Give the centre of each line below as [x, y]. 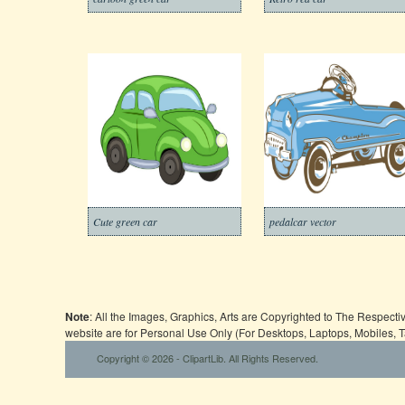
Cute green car [125, 221]
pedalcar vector [303, 221]
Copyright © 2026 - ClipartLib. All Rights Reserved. [207, 358]
